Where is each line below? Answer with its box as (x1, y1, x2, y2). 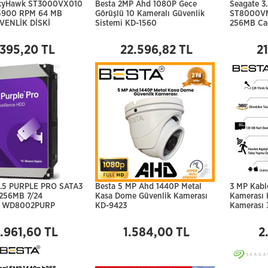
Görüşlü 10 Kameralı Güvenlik (95, 10, 205, 18)
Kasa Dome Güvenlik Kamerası (95, 192, 208, 200)
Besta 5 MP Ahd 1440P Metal (95, 182, 202, 191)
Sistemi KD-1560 (95, 19, 157, 28)
